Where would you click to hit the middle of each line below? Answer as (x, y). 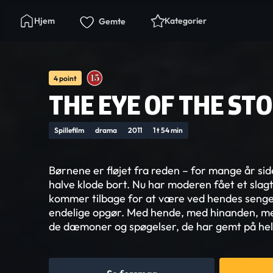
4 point (65, 78)
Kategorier (186, 21)
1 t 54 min (168, 130)
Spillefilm (69, 130)
